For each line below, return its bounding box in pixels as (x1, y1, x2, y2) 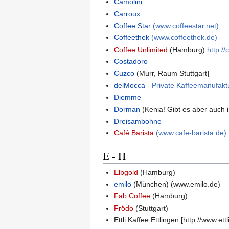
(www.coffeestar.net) (153, 21, 219, 30)
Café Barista (114, 129, 154, 138)
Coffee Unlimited (114, 45, 168, 54)
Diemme (114, 93, 142, 102)
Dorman (114, 105, 141, 113)
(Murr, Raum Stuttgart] (134, 69, 210, 78)
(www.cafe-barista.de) (156, 129, 227, 138)
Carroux (114, 9, 141, 18)
